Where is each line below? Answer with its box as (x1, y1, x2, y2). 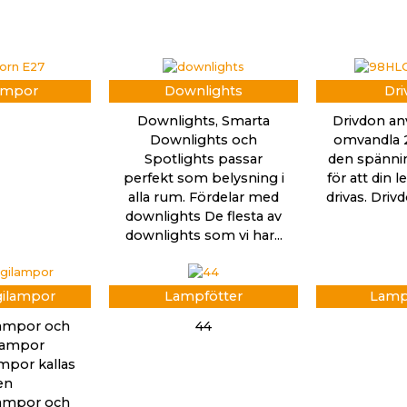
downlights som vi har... (124, 226, 283, 243)
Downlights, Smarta (137, 112, 270, 129)
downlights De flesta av (125, 207, 282, 224)
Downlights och (150, 131, 257, 148)
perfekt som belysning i (123, 169, 284, 186)
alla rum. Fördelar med (128, 188, 279, 205)
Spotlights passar (144, 150, 263, 167)
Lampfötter (164, 287, 243, 304)
